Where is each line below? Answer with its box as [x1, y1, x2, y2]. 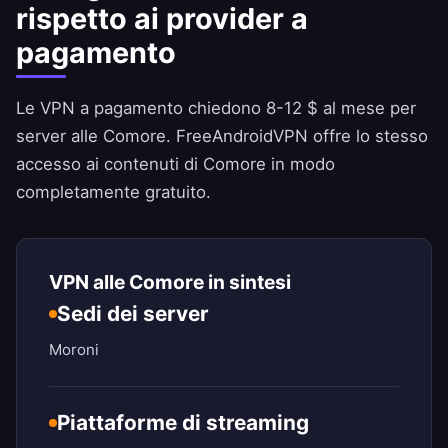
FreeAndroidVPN [176, 126, 308, 147]
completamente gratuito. [16, 182, 211, 203]
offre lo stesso [308, 126, 428, 147]
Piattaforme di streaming [57, 410, 309, 436]
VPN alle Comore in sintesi [49, 270, 291, 295]
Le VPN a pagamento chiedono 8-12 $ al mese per [16, 98, 416, 119]
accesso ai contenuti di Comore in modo [16, 154, 335, 175]
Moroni [49, 340, 99, 360]
